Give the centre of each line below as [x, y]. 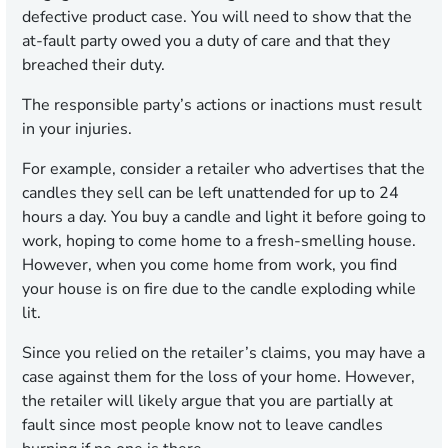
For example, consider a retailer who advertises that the [223, 169]
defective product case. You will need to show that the [217, 17]
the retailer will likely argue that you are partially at [207, 401]
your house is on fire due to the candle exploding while [219, 289]
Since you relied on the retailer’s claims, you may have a [223, 353]
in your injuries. [79, 129]
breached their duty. [95, 65]
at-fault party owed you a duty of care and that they [206, 41]
